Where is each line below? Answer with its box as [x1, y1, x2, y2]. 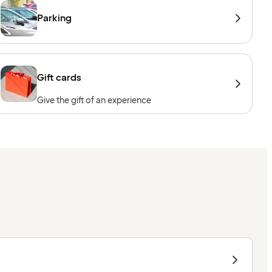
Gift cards [37, 71, 82, 85]
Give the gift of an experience [37, 95, 152, 107]
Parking [37, 12, 72, 25]
